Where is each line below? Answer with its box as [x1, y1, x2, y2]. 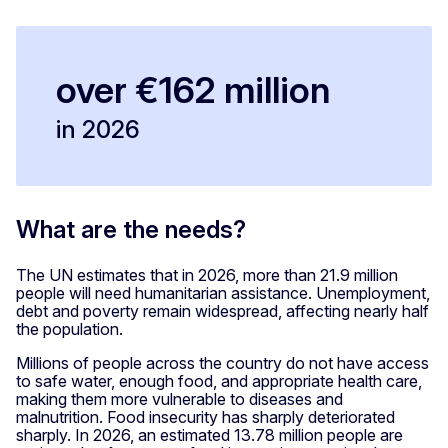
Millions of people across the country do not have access [16, 353, 429, 373]
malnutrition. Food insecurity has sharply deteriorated [16, 407, 395, 427]
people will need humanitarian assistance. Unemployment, [16, 283, 430, 303]
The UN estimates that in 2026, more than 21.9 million [16, 265, 398, 285]
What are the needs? [16, 215, 246, 245]
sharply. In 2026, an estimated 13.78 [16, 425, 275, 445]
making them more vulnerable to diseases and [16, 389, 343, 409]
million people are [279, 425, 403, 445]
